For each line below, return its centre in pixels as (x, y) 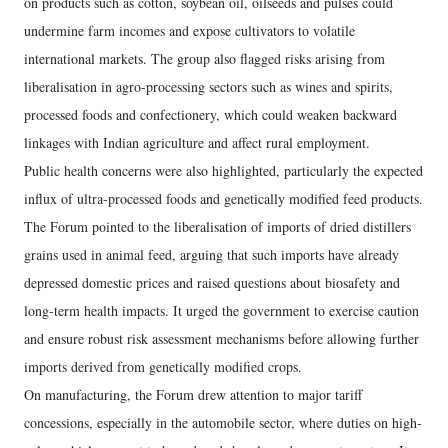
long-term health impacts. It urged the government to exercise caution (221, 310)
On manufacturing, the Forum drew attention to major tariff (193, 394)
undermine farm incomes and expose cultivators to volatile (189, 30)
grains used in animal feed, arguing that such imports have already (211, 254)
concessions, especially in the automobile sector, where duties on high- (223, 422)
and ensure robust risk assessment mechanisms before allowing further (221, 338)
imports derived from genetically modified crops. (163, 366)
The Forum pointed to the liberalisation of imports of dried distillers (217, 226)
